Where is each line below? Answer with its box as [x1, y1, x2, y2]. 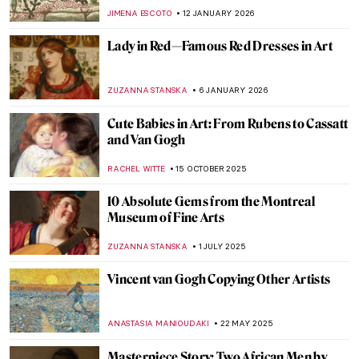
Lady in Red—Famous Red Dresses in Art [107, 38, 333, 54]
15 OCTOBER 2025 [175, 163, 247, 174]
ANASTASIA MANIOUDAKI [107, 318, 209, 329]
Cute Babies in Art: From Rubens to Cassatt [107, 116, 349, 131]
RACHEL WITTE [107, 163, 165, 174]
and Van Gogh [107, 132, 185, 147]
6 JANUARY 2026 [198, 85, 269, 95]
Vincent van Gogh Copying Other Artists [107, 272, 331, 287]
